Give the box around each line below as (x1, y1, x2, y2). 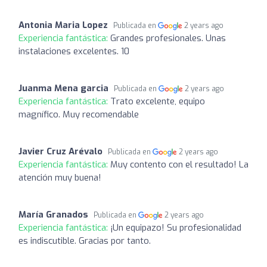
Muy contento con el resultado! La (110, 158, 249, 170)
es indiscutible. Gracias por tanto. (18, 234, 151, 247)
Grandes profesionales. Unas (110, 32, 226, 44)
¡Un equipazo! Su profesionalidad (110, 221, 241, 234)
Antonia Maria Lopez (18, 18, 108, 31)
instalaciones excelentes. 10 (18, 45, 129, 57)
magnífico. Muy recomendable (18, 108, 139, 120)
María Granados (18, 208, 88, 221)
